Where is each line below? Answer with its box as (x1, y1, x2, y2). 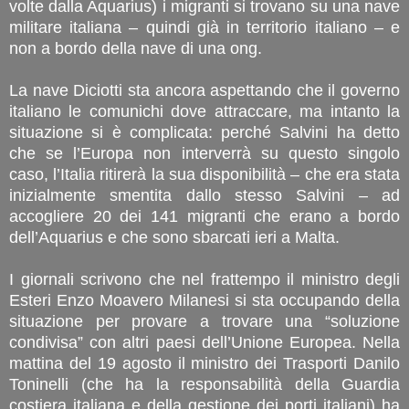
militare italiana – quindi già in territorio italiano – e (9, 17, 400, 37)
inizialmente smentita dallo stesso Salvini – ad (9, 185, 400, 204)
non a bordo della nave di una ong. (9, 38, 262, 58)
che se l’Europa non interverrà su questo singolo (9, 143, 400, 163)
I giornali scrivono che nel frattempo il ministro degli (9, 269, 400, 288)
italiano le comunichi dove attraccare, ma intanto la (9, 101, 400, 121)
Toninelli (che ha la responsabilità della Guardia (9, 374, 400, 393)
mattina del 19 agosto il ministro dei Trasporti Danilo (9, 353, 400, 372)
